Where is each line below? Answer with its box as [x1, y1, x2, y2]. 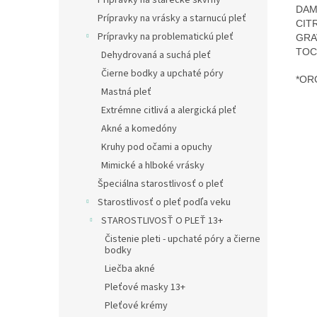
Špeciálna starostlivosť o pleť [98, 177, 224, 192]
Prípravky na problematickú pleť [98, 30, 234, 45]
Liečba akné [105, 262, 155, 277]
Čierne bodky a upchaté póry [101, 67, 224, 81]
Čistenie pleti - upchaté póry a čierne [105, 232, 260, 247]
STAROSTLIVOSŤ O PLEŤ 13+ [101, 214, 223, 229]
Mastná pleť [101, 85, 151, 100]
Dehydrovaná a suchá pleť [101, 48, 211, 63]
